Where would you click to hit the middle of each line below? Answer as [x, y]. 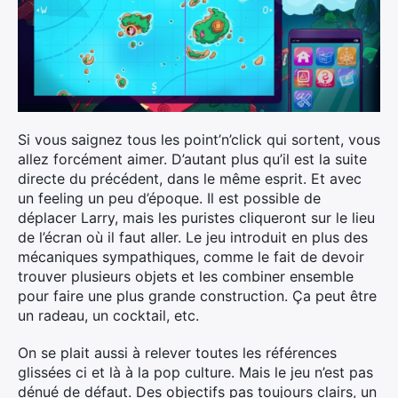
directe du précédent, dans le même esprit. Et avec [190, 179]
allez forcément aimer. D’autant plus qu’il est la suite [192, 159]
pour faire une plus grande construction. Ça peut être [197, 296]
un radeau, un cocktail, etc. [108, 315]
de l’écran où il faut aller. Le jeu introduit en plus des [193, 237]
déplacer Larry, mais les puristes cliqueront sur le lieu [196, 218]
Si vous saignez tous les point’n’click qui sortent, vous [199, 139]
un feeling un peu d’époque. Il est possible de [169, 198]
